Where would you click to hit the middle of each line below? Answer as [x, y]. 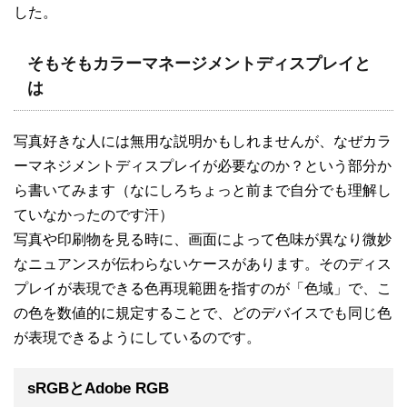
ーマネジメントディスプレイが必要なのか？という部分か [203, 166]
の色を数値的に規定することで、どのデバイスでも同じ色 [203, 313]
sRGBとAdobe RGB [98, 388]
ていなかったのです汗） [94, 215]
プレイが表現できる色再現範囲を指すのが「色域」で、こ [203, 288]
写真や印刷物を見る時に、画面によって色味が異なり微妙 [203, 239]
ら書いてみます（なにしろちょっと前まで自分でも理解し [203, 190]
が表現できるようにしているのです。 [137, 338]
